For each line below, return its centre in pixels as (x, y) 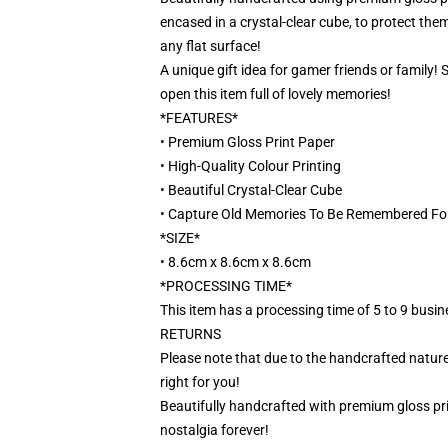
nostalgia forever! (214, 430)
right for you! (200, 382)
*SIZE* (180, 238)
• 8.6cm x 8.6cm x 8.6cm (235, 262)
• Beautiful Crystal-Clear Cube (251, 190)
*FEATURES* (199, 118)
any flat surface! (210, 46)
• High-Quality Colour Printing (250, 166)
